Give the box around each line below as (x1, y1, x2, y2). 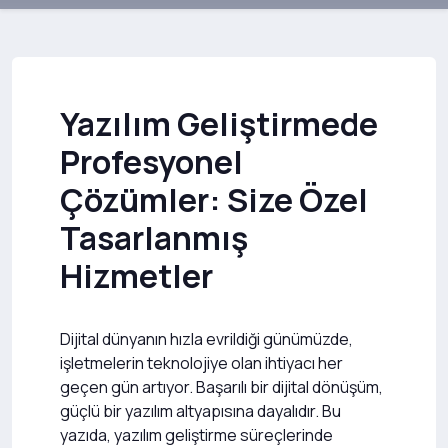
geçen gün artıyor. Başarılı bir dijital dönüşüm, (60, 376, 383, 398)
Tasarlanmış (60, 216, 248, 260)
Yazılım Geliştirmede (60, 102, 378, 146)
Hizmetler (60, 254, 213, 298)
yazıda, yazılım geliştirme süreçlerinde (60, 424, 333, 446)
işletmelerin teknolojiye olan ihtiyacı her (60, 352, 343, 374)
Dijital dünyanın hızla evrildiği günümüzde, (60, 328, 353, 350)
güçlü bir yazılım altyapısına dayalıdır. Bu (60, 400, 341, 422)
